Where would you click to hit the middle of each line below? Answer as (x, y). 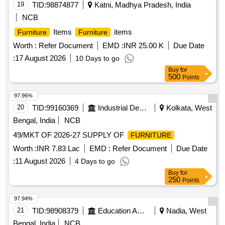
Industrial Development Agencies (143, 108)
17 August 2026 (40, 58)
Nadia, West (185, 211)
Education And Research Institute (141, 211)
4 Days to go (95, 161)
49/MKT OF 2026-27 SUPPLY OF (70, 135)
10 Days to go (97, 59)
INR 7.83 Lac (58, 149)
